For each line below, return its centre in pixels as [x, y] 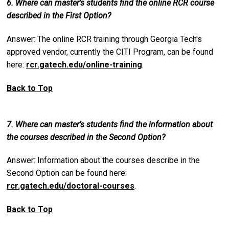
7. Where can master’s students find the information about [110, 124]
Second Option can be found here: [67, 173]
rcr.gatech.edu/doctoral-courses [71, 186]
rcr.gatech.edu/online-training [84, 65]
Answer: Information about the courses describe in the [103, 161]
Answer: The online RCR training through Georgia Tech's [104, 39]
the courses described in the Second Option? [86, 137]
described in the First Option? [59, 16]
